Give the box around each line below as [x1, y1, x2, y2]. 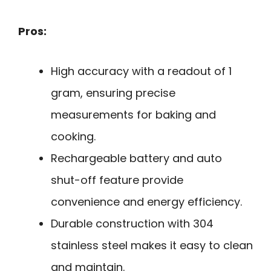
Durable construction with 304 [51, 216, 214, 232]
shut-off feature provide [51, 172, 183, 188]
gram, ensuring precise [51, 85, 175, 101]
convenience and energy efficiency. [51, 194, 242, 210]
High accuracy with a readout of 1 [51, 64, 232, 79]
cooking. [51, 129, 96, 145]
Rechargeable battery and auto [51, 151, 222, 166]
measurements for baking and [51, 107, 216, 123]
